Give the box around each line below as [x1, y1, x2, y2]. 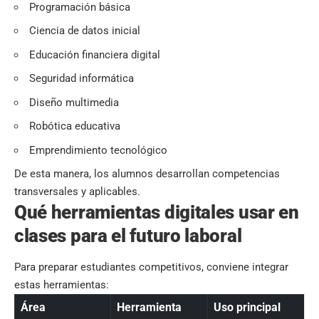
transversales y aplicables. [14, 185, 140, 198]
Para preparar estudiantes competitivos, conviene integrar [14, 261, 288, 274]
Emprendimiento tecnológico [29, 143, 167, 157]
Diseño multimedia [29, 95, 119, 109]
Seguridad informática [29, 72, 134, 85]
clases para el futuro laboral [14, 225, 242, 246]
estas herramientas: [14, 278, 109, 292]
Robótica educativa [29, 120, 120, 132]
